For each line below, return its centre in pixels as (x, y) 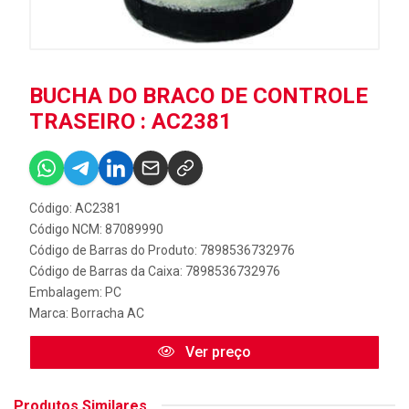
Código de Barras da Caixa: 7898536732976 (155, 271)
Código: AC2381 (75, 208)
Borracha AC (108, 313)
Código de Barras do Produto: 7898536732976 (162, 250)
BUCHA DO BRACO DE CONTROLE (199, 95)
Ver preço (216, 351)
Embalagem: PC (75, 292)
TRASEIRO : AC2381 (131, 121)
